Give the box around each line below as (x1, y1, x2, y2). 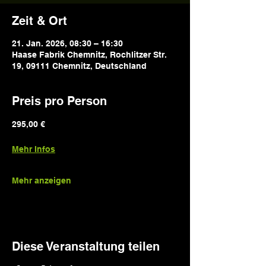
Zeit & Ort (12, 14, 67, 28)
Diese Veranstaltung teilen (12, 239, 160, 254)
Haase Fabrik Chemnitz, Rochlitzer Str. (12, 50, 166, 59)
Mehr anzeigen (12, 176, 71, 185)
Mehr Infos (12, 144, 55, 154)
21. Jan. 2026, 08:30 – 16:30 (12, 39, 123, 48)
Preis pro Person (12, 94, 107, 108)
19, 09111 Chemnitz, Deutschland (12, 61, 147, 71)
